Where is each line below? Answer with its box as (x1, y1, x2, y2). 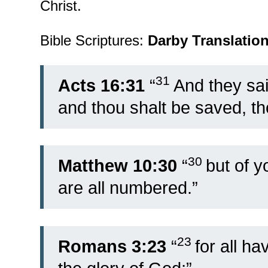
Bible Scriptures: (40, 32, 148, 48)
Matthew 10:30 (58, 156, 177, 176)
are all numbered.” (58, 178, 198, 198)
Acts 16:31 (58, 75, 145, 95)
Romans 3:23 (58, 236, 166, 256)
